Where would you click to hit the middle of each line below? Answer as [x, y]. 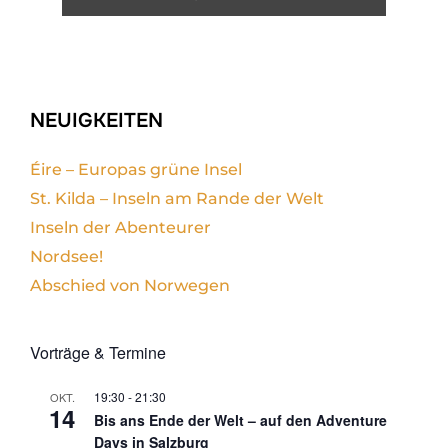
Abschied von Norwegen [130, 286]
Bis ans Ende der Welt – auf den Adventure [240, 420]
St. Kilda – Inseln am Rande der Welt [177, 199]
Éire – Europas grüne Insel [136, 170]
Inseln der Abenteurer [120, 228]
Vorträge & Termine [98, 353]
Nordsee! [66, 257]
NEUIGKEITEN [96, 121]
